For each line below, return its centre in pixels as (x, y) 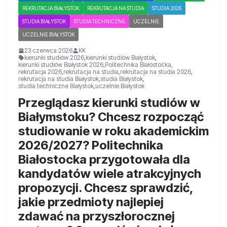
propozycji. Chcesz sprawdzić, (106, 188)
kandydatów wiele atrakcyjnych (110, 174)
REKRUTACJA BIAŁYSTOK (51, 8)
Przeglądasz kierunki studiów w (109, 103)
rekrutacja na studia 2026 (156, 72)
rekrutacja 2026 (40, 72)
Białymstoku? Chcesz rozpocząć (111, 117)
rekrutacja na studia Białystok (59, 79)
